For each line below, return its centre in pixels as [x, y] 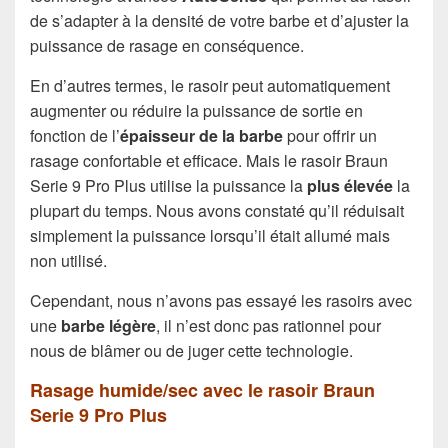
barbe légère [108, 325]
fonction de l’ [75, 135]
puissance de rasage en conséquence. [167, 45]
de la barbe [241, 135]
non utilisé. [68, 260]
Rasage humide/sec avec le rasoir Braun [202, 389]
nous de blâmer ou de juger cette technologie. [191, 350]
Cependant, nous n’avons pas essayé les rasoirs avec [221, 300]
